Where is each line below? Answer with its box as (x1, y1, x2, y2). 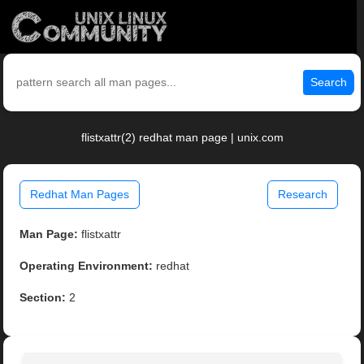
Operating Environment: (19, 259, 154, 273)
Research (277, 188, 327, 201)
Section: (19, 291, 67, 305)
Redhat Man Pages (30, 188, 130, 201)
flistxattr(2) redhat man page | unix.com (80, 131, 284, 145)
